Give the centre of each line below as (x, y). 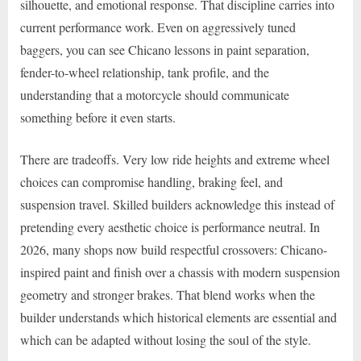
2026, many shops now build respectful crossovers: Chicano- (174, 249)
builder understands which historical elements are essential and (178, 317)
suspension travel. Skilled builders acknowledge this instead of (177, 204)
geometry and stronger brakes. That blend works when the (168, 294)
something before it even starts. (98, 117)
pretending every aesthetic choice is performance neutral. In (170, 226)
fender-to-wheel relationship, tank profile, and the (145, 72)
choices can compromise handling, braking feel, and (151, 181)
